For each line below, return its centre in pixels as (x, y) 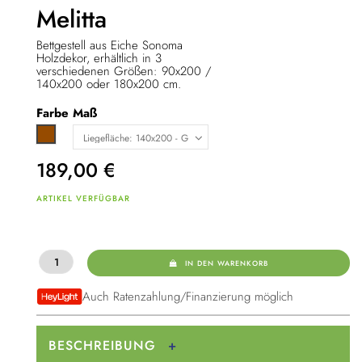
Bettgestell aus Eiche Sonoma (109, 46)
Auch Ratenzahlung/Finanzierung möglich (187, 297)
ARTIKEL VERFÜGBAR (83, 198)
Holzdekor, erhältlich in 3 (99, 59)
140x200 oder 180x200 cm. (109, 84)
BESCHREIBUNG (102, 346)
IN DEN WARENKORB (227, 263)
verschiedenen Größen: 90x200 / (124, 72)
